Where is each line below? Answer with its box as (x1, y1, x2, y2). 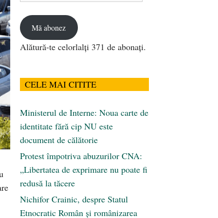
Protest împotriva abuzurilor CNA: (20, 150, 142, 162)
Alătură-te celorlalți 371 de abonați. (20, 41, 146, 53)
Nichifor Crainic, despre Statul (20, 193, 128, 205)
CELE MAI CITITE (25, 78, 96, 91)
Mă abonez (32, 22, 66, 33)
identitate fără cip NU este (20, 120, 113, 132)
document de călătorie (20, 134, 98, 146)
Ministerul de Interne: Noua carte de (20, 107, 148, 119)
